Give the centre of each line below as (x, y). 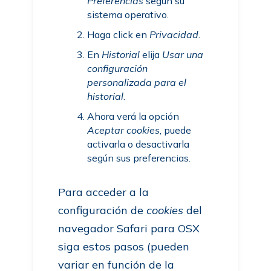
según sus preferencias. (139, 158)
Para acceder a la (104, 192)
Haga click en (119, 34)
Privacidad (174, 34)
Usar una (183, 54)
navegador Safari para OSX (129, 228)
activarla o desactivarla (139, 144)
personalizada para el (137, 82)
